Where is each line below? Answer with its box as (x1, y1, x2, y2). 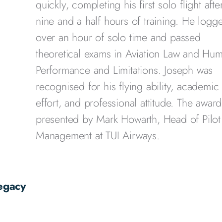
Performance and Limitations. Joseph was (36, 62, 213, 78)
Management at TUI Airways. (36, 127, 160, 143)
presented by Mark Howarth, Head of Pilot (36, 111, 221, 127)
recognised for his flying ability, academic (36, 78, 219, 94)
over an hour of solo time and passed (36, 29, 201, 45)
